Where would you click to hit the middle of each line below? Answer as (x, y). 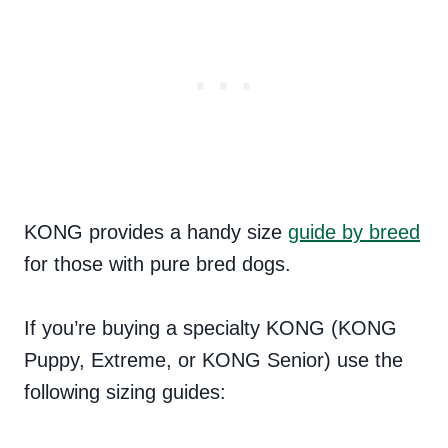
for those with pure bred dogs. (157, 263)
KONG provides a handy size (156, 231)
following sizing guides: (125, 391)
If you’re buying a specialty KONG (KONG (210, 327)
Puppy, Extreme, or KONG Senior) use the (213, 359)
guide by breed (354, 231)
